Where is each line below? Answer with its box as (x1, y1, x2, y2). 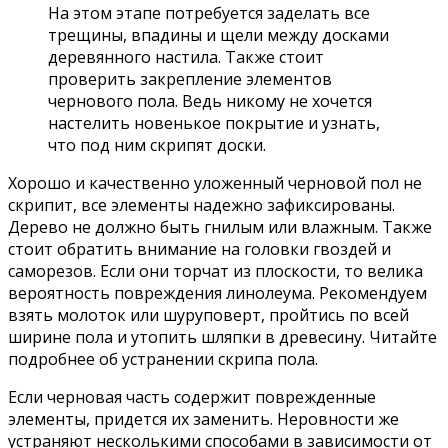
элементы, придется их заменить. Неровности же (8, 407, 399, 430)
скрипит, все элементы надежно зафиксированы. (8, 193, 395, 216)
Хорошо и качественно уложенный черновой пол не (8, 171, 422, 194)
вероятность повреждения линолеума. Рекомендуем (8, 281, 427, 304)
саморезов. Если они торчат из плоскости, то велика (8, 259, 423, 282)
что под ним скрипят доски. (48, 133, 266, 156)
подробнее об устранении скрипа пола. (8, 347, 318, 370)
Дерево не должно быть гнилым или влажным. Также (8, 215, 432, 238)
